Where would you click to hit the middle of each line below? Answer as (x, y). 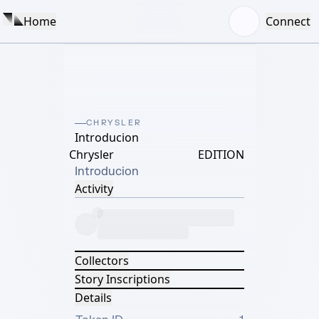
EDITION (221, 155)
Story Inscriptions (122, 279)
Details (93, 298)
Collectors (102, 261)
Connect (288, 21)
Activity (94, 189)
